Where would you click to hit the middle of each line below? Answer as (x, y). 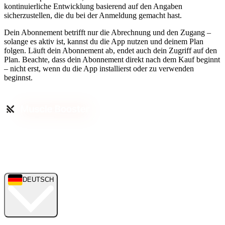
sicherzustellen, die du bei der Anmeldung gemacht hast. (94, 16)
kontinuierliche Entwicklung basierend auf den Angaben (93, 7)
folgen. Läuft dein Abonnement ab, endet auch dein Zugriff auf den (110, 51)
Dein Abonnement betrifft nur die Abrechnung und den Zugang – (107, 33)
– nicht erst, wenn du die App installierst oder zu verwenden (99, 69)
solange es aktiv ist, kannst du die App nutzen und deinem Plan (104, 42)
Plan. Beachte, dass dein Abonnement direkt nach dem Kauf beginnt (112, 60)
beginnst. (18, 78)
